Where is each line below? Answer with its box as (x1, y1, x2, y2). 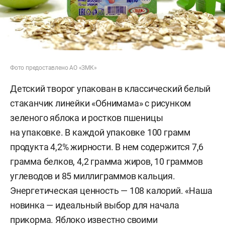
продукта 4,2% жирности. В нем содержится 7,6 (10, 141, 204, 152)
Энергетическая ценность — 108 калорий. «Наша (10, 185, 213, 196)
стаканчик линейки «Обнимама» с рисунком (10, 97, 191, 108)
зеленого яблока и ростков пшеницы (10, 112, 163, 123)
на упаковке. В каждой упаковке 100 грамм (10, 127, 190, 138)
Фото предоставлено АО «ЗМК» (10, 64, 97, 71)
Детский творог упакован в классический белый (10, 83, 211, 94)
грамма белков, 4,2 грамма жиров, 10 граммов (10, 156, 203, 167)
